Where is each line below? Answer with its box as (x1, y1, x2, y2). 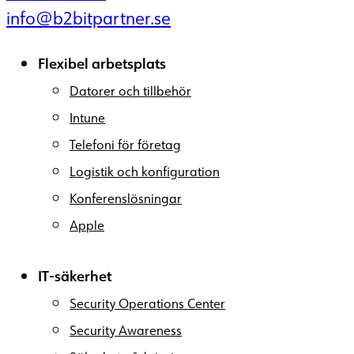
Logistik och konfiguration (70, 163, 220, 179)
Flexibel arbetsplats (38, 53, 166, 73)
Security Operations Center (70, 295, 225, 311)
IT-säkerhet (38, 265, 111, 286)
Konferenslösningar (70, 190, 182, 206)
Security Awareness (70, 322, 182, 338)
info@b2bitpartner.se (6, 6, 171, 28)
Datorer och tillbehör (70, 82, 191, 99)
